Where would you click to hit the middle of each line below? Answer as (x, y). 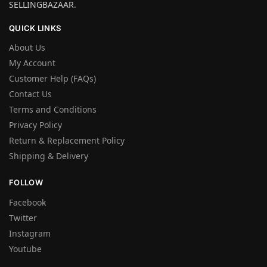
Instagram (30, 233)
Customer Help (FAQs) (52, 78)
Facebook (27, 202)
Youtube (25, 249)
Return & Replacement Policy (67, 140)
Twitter (23, 218)
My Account (32, 63)
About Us (27, 47)
